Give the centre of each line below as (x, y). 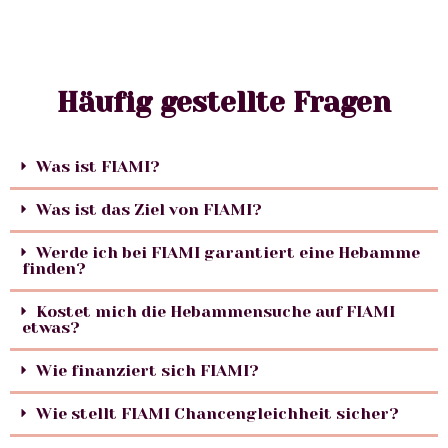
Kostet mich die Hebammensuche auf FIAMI (215, 311)
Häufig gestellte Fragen (224, 102)
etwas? (51, 327)
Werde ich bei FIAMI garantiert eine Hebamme (228, 252)
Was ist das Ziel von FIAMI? (149, 209)
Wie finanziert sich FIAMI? (147, 370)
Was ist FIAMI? (98, 166)
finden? (54, 268)
